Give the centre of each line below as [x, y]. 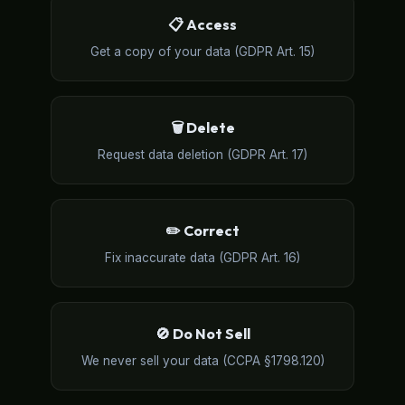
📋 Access [202, 24]
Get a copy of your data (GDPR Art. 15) [202, 52]
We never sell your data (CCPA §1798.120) [202, 361]
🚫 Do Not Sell [202, 334]
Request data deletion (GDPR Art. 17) [202, 155]
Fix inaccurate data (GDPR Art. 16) [202, 258]
